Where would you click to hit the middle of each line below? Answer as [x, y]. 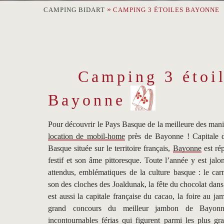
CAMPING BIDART [74, 10]
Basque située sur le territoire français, [110, 148]
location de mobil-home [86, 136]
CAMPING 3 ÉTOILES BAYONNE [166, 10]
